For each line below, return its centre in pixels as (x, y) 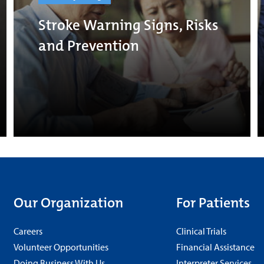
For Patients (213, 202)
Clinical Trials (201, 231)
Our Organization (69, 202)
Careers (28, 231)
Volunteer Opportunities (61, 247)
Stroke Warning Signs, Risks (129, 25)
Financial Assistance (215, 247)
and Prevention (89, 45)
